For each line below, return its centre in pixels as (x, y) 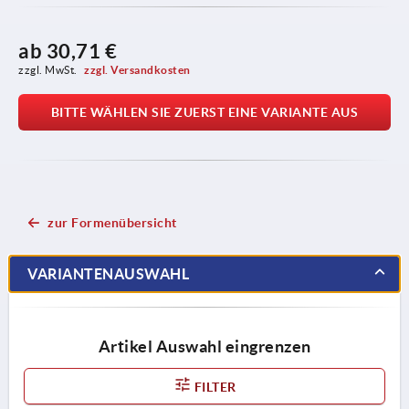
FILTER (214, 387)
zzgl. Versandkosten (137, 69)
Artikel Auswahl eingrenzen (204, 346)
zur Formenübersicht (112, 222)
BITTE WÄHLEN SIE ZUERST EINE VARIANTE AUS (204, 112)
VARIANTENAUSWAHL (108, 273)
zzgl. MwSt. (49, 69)
